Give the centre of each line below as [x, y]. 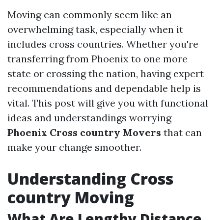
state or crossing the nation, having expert [106, 73]
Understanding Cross [90, 179]
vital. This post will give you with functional [108, 103]
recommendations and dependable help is [104, 88]
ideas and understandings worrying [89, 118]
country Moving [71, 197]
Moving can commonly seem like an [90, 14]
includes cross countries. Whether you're [103, 44]
